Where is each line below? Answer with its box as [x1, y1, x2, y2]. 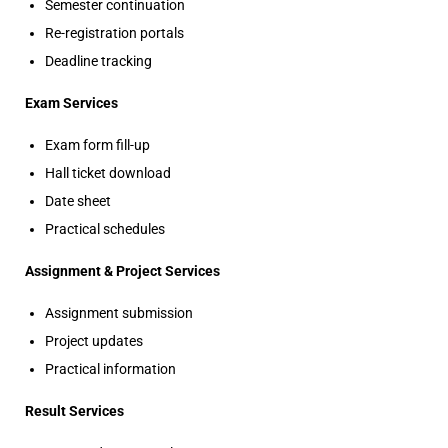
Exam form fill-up [45, 137, 150, 153]
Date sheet [45, 193, 111, 209]
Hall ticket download [45, 165, 171, 181]
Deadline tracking [45, 53, 152, 69]
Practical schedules [45, 221, 165, 237]
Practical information [45, 361, 176, 377]
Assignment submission [45, 305, 193, 321]
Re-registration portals [45, 25, 184, 41]
